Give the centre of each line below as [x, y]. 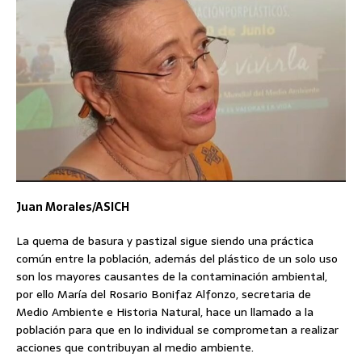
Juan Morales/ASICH [73, 207]
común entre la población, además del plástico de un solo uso [177, 259]
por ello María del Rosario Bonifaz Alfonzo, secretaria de [164, 295]
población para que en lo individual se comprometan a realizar [177, 330]
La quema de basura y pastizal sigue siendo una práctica [165, 241]
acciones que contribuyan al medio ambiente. [135, 348]
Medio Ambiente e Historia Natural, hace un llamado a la [165, 312]
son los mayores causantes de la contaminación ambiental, [172, 277]
